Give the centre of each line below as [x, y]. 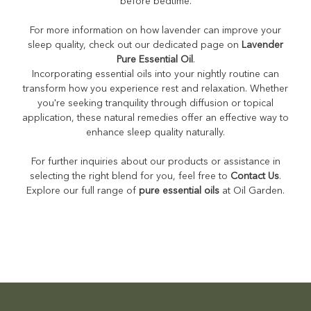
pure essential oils [179, 190]
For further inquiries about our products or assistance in [155, 161]
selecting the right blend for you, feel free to [130, 175]
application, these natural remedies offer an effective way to [155, 117]
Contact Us [255, 175]
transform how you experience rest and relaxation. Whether [155, 88]
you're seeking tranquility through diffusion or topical [155, 102]
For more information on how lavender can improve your [155, 30]
